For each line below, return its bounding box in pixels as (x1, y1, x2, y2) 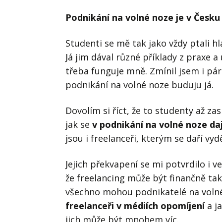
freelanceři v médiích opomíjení (65, 199, 205, 212)
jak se (65, 118, 92, 130)
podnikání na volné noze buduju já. (65, 78, 214, 91)
